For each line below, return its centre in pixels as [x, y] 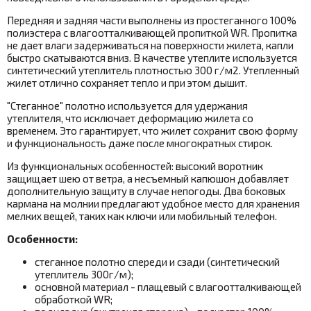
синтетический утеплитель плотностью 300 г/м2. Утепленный [153, 70]
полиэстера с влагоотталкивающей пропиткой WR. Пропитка [152, 32]
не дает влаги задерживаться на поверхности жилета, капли [150, 45]
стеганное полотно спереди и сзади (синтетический [157, 261]
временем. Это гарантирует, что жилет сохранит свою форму [152, 130]
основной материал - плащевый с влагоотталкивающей [168, 286]
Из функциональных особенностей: [91, 166]
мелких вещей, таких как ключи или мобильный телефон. [142, 216]
